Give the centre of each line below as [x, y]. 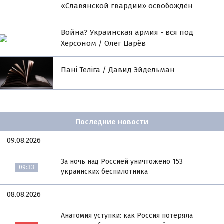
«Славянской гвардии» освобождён [127, 6]
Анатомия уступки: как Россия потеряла [127, 216]
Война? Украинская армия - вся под [127, 33]
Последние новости [112, 122]
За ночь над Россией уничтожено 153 [122, 162]
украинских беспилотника [105, 172]
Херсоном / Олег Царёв [104, 44]
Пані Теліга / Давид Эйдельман [118, 70]
